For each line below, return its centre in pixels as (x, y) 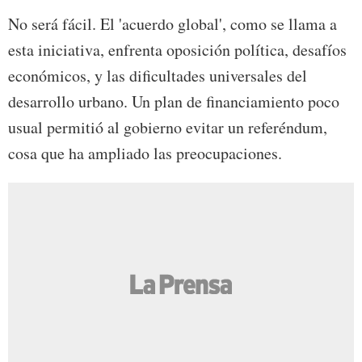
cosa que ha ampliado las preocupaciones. (145, 154)
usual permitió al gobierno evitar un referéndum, (168, 128)
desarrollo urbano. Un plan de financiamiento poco (174, 102)
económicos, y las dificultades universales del (158, 76)
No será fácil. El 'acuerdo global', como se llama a (173, 24)
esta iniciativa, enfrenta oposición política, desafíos (177, 50)
